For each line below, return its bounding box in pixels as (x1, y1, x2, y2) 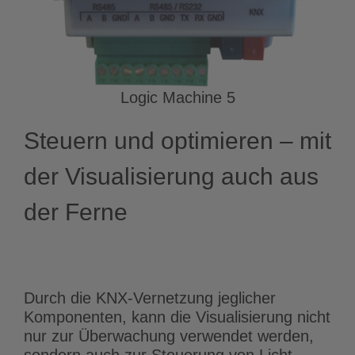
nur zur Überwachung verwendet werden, (24, 326, 314, 345)
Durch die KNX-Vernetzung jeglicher (24, 288, 276, 307)
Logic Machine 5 (120, 88, 235, 106)
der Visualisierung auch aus (24, 162, 319, 189)
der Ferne (24, 198, 128, 225)
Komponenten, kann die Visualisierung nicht (24, 307, 330, 326)
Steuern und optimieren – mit (24, 127, 331, 154)
